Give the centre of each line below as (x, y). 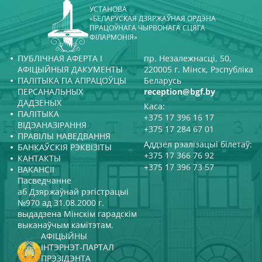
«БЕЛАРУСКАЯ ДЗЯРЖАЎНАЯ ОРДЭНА (153, 18)
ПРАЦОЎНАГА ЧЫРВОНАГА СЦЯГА (147, 27)
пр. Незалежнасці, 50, (188, 58)
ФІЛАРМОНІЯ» (113, 37)
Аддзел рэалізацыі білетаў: (198, 144)
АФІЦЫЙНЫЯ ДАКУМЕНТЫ (70, 69)
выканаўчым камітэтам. (65, 225)
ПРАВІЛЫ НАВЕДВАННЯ (64, 136)
